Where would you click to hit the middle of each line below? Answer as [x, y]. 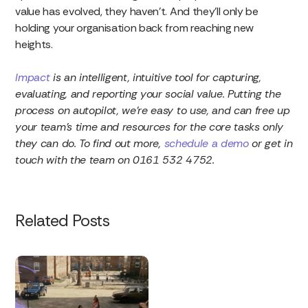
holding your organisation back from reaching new [135, 27]
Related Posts [63, 220]
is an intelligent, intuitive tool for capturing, [155, 77]
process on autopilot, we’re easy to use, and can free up [153, 110]
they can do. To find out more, [90, 143]
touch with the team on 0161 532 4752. [115, 159]
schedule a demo [206, 143]
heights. [34, 44]
